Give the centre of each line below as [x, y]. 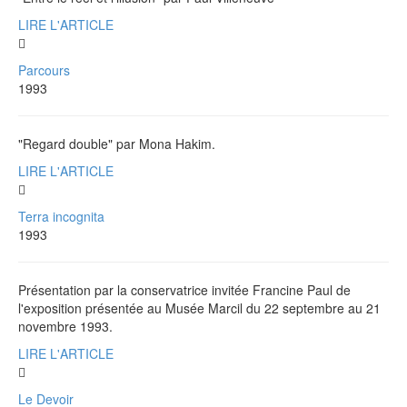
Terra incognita [61, 216]
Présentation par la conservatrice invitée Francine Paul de [184, 289]
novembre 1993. [65, 326]
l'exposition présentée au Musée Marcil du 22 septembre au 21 [199, 308]
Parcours [44, 69]
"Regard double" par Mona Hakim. [117, 143]
